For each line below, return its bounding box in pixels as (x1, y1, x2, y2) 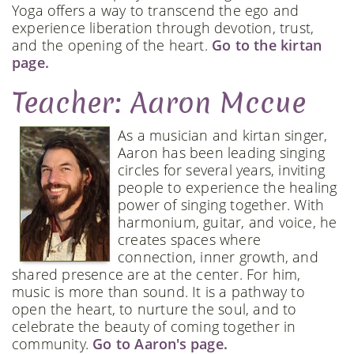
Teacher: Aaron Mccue (12, 84, 306, 122)
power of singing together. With (118, 195, 325, 214)
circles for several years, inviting (118, 160, 325, 179)
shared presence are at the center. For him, (12, 265, 301, 284)
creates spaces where (118, 230, 261, 249)
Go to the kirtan (212, 36, 322, 55)
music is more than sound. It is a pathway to (12, 282, 305, 301)
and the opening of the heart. (12, 36, 212, 55)
